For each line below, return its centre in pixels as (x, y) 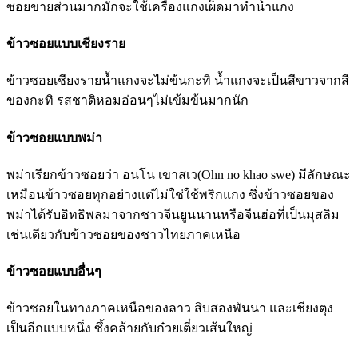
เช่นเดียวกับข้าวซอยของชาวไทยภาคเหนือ (123, 234)
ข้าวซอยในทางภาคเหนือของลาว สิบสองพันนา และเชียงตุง (170, 308)
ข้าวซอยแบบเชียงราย (66, 44)
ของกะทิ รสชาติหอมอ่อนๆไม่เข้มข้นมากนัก (127, 101)
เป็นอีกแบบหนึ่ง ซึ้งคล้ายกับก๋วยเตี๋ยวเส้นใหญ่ (129, 328)
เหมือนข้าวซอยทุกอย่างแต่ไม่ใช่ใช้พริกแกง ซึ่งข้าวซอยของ (170, 194)
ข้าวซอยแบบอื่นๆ (54, 272)
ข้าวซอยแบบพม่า (54, 137)
